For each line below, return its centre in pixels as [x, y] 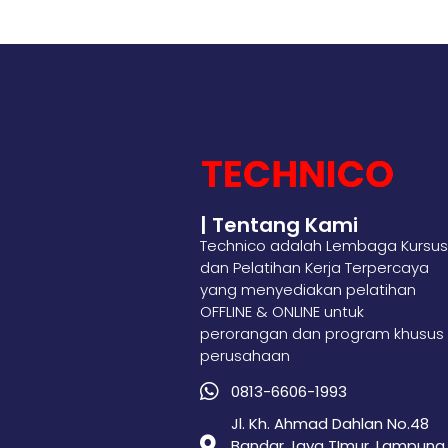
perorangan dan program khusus [322, 333]
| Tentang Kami [279, 224]
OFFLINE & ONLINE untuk [282, 311]
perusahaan [245, 355]
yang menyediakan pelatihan [308, 289]
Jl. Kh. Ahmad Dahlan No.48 [330, 423]
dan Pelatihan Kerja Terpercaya [314, 267]
